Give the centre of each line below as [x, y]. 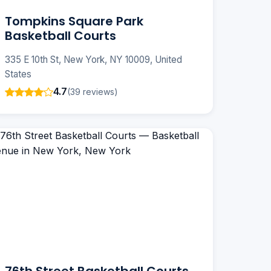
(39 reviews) [93, 91]
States [18, 74]
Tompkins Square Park [74, 21]
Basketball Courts [60, 36]
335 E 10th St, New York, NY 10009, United [93, 60]
